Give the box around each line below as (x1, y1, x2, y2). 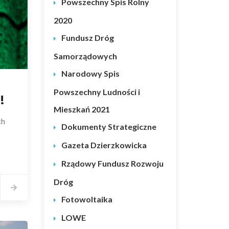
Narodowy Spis (61, 68, 120, 78)
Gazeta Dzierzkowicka (61, 140, 147, 150)
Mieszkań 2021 (53, 104, 110, 114)
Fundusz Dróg (61, 33, 114, 42)
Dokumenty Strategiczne (61, 122, 156, 131)
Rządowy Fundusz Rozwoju (61, 158, 164, 168)
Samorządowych (53, 51, 117, 61)
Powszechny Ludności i (53, 87, 140, 97)
